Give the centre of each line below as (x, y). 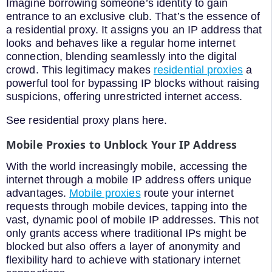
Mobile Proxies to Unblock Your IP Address (122, 145)
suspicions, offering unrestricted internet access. (124, 96)
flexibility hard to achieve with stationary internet (124, 260)
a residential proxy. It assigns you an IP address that (134, 29)
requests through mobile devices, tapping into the (127, 206)
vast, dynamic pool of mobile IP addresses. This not (133, 219)
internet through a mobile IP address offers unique (129, 179)
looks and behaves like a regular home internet (121, 43)
